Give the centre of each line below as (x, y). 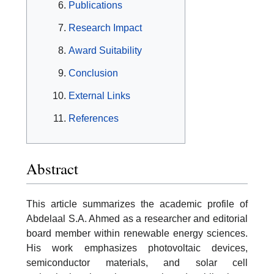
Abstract (52, 169)
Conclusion (93, 73)
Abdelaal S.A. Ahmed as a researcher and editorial (137, 219)
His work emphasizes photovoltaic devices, (137, 248)
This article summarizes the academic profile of (137, 204)
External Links (99, 96)
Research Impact (105, 28)
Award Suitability (105, 51)
